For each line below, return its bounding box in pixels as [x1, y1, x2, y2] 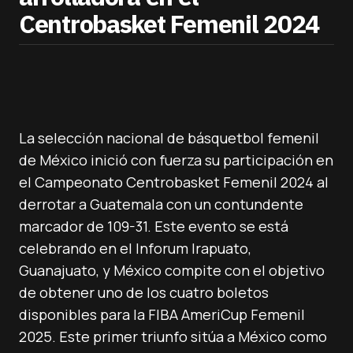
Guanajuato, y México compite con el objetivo [19, 261, 325, 280]
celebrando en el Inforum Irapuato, [19, 239, 251, 258]
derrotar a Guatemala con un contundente [19, 195, 303, 214]
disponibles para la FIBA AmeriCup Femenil [19, 305, 305, 324]
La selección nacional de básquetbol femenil [19, 128, 319, 147]
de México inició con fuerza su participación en [19, 150, 333, 169]
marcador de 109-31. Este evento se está [19, 217, 288, 236]
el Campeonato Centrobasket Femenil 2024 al [19, 173, 329, 191]
